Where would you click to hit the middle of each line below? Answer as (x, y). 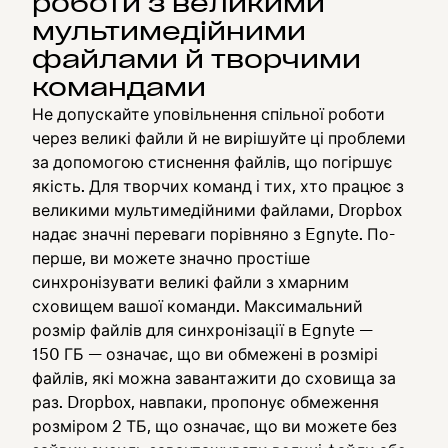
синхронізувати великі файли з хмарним (190, 282)
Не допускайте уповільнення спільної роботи (208, 114)
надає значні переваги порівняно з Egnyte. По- (213, 234)
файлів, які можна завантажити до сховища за (214, 378)
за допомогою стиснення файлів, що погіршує (212, 162)
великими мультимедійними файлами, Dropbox (217, 210)
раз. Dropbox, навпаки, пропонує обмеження (205, 402)
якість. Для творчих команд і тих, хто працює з (218, 186)
